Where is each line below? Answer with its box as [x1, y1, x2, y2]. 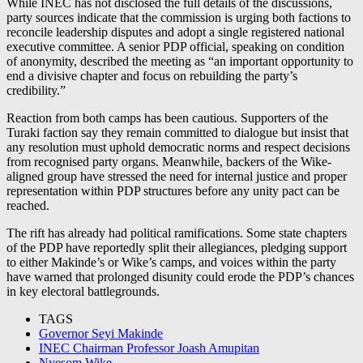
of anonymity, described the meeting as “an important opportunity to [6, 53, 353, 68]
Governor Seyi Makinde [39, 326, 163, 340]
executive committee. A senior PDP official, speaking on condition [6, 39, 344, 53]
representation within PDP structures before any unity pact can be [6, 183, 340, 198]
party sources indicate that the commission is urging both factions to [6, 10, 351, 24]
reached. [6, 198, 49, 212]
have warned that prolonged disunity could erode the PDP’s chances [6, 269, 354, 284]
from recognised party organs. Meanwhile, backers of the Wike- [6, 154, 331, 169]
